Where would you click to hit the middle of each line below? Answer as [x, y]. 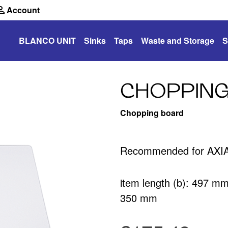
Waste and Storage [178, 40]
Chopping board [152, 113]
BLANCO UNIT [47, 40]
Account [23, 10]
